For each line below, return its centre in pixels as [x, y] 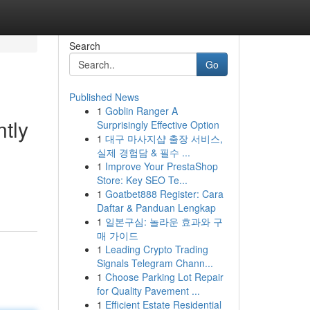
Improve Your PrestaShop [161, 166]
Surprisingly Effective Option [158, 125]
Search [84, 46]
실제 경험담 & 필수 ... [143, 152]
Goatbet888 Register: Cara [164, 194]
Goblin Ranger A [141, 111]
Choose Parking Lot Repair [164, 277]
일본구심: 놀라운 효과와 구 [164, 221]
